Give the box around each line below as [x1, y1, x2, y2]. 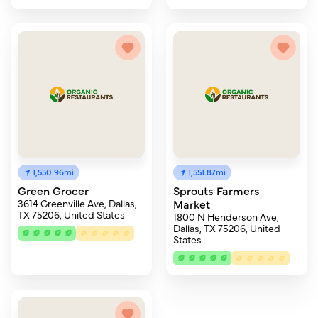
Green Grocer [18, 182, 89, 198]
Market [173, 196, 210, 212]
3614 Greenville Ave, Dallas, [18, 196, 137, 210]
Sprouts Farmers [173, 182, 260, 198]
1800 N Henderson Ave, [173, 209, 279, 224]
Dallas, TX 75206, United [173, 221, 280, 235]
